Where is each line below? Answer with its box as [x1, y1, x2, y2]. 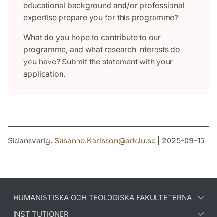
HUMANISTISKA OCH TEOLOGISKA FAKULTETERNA [13, 193, 192, 202]
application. [23, 69, 65, 79]
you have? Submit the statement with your [23, 57, 173, 67]
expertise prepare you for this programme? [23, 13, 178, 23]
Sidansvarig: [8, 136, 54, 146]
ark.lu [125, 136, 145, 146]
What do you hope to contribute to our [23, 32, 161, 43]
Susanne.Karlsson [54, 136, 118, 146]
